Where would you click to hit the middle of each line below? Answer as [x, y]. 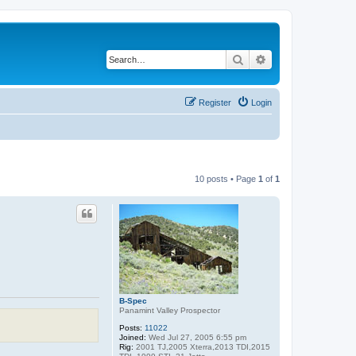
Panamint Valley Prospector [170, 310]
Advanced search [309, 59]
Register [215, 102]
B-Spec [133, 300]
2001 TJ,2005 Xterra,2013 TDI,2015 [202, 346]
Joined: [133, 337]
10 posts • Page [226, 178]
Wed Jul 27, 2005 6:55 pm [196, 337]
